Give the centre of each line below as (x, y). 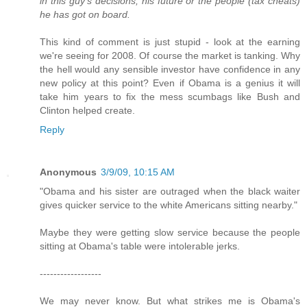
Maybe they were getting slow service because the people (170, 232)
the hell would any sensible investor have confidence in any (170, 69)
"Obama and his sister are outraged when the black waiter (170, 191)
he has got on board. (85, 14)
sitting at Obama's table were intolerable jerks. (140, 246)
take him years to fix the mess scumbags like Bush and (170, 96)
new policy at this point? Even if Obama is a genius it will (170, 83)
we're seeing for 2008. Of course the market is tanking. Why (170, 55)
